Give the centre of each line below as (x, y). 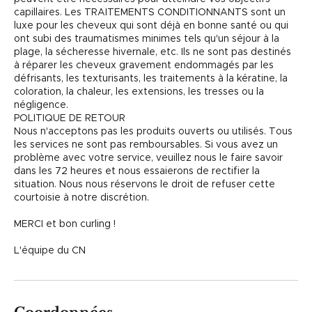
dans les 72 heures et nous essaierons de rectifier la (137, 171)
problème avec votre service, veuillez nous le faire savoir (148, 158)
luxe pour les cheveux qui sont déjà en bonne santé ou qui (151, 26)
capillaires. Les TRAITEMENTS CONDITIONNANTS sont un (150, 13)
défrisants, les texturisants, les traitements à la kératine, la (151, 79)
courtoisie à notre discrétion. (81, 198)
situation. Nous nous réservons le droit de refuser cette (145, 185)
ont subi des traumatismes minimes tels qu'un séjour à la (147, 39)
